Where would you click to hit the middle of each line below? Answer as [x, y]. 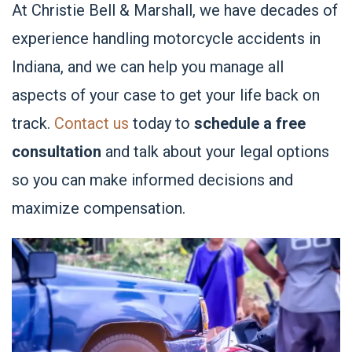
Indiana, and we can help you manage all [148, 67]
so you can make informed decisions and [152, 180]
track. [33, 123]
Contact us [92, 123]
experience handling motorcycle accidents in [166, 38]
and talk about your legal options [215, 152]
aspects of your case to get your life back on [166, 95]
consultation [57, 152]
